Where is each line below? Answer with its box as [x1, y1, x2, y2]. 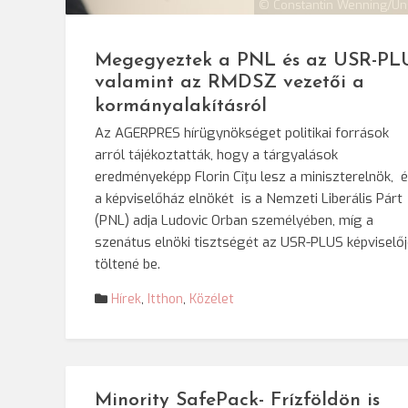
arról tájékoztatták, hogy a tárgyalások [95, 146, 338, 164]
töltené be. [95, 255, 160, 273]
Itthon [148, 291, 183, 308]
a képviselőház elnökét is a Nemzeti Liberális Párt [95, 189, 403, 208]
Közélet [189, 291, 234, 308]
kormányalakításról [95, 97, 267, 116]
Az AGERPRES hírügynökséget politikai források [95, 124, 389, 142]
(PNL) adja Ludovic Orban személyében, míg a [95, 211, 373, 229]
